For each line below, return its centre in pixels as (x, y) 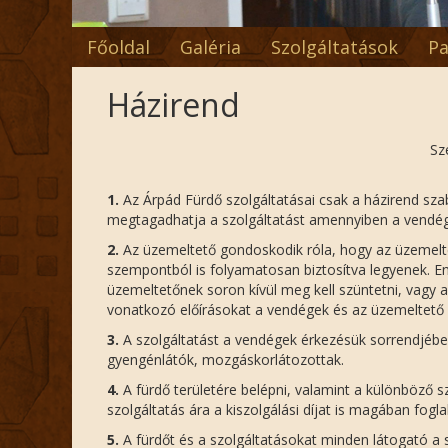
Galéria (210, 47)
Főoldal (118, 47)
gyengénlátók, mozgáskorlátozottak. (225, 359)
